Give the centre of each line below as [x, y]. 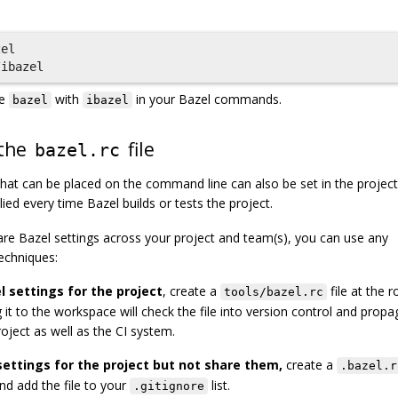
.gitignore [169, 386]
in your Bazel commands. [207, 99]
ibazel [107, 100]
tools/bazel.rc [274, 292]
